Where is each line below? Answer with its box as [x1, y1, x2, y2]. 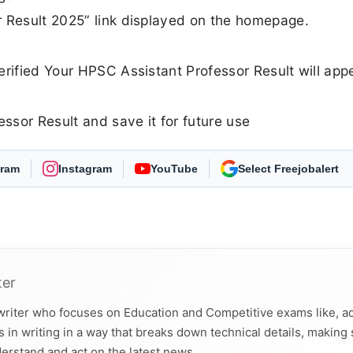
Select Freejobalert [238, 162, 339, 176]
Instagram [58, 162, 112, 176]
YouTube [150, 162, 198, 176]
